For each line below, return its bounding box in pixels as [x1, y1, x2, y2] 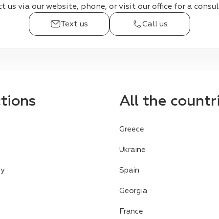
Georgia [119, 186, 147, 196]
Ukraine [119, 145, 146, 154]
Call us [142, 19, 168, 29]
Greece [119, 124, 144, 134]
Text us [60, 19, 88, 29]
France [119, 206, 143, 216]
